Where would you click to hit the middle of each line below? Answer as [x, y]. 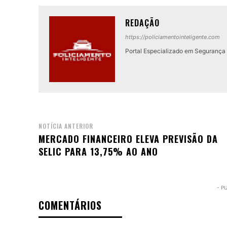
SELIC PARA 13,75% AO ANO [98, 152]
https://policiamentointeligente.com [173, 37]
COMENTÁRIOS [70, 205]
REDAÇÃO [142, 23]
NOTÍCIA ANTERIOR [66, 126]
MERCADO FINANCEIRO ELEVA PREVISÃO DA [128, 139]
